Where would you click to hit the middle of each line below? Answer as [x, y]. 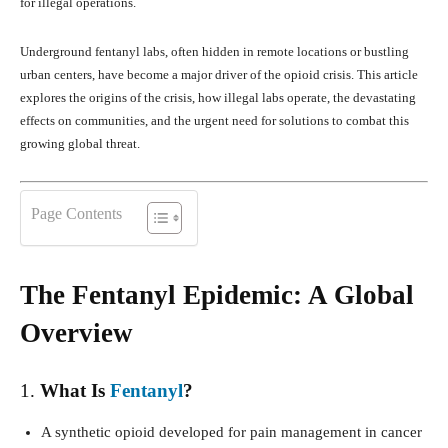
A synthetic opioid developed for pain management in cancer [231, 431]
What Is [75, 390]
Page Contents [76, 213]
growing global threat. [80, 144]
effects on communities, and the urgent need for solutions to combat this [214, 121]
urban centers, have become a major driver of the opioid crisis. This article [219, 75]
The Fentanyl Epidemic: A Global [217, 294]
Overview [76, 332]
